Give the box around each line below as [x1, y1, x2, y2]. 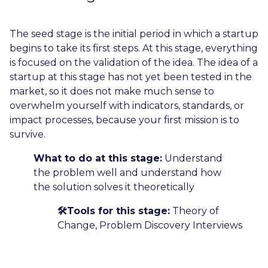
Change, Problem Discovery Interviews [57, 219, 242, 231]
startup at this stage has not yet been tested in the [10, 71, 252, 83]
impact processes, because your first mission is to [10, 114, 239, 126]
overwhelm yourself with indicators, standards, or [10, 99, 244, 111]
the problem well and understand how [33, 166, 221, 178]
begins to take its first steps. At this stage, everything [10, 42, 258, 54]
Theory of [170, 205, 219, 217]
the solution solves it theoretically [33, 181, 194, 193]
